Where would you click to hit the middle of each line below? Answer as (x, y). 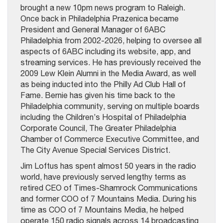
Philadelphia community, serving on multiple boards (110, 106)
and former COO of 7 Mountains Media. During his (109, 198)
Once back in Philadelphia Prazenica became (100, 18)
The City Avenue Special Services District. (95, 150)
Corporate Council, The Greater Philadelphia (98, 128)
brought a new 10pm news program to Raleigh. (103, 7)
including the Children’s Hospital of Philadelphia (103, 117)
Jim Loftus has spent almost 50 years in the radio (108, 166)
